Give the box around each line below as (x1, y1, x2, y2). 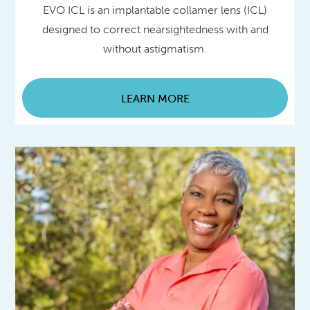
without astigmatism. (103, 42, 207, 55)
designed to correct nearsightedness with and (42, 22, 268, 36)
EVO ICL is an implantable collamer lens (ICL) (43, 3, 267, 17)
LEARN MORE (120, 91, 190, 105)
